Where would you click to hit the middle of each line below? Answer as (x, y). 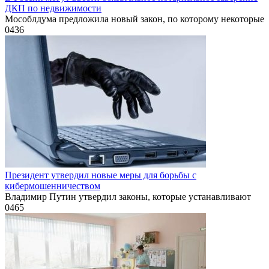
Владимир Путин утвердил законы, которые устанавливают (128, 196)
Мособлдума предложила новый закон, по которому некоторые (134, 19)
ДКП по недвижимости (53, 8)
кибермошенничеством (53, 186)
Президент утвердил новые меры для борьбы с (101, 175)
